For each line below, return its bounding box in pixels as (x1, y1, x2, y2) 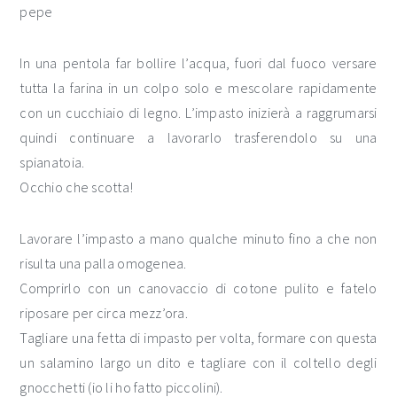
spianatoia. (19, 153, 85, 171)
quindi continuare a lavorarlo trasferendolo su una (19, 128, 378, 146)
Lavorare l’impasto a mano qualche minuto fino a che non (19, 230, 378, 247)
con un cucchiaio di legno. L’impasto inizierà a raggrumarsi (19, 104, 378, 121)
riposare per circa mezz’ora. (19, 304, 188, 322)
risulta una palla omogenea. (19, 254, 187, 272)
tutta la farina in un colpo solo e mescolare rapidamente (19, 79, 378, 97)
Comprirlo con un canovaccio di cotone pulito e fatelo (19, 279, 378, 297)
